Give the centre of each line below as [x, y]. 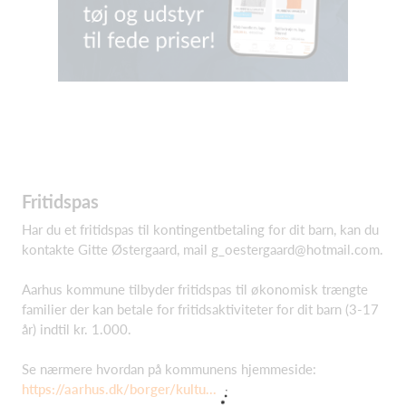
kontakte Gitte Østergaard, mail [116, 249]
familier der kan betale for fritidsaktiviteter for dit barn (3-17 [200, 309]
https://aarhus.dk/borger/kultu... [119, 389]
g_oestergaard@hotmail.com [295, 249]
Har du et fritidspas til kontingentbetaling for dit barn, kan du [200, 229]
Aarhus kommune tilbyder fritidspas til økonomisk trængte [195, 289]
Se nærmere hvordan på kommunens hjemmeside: [169, 369]
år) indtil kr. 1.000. [77, 329]
